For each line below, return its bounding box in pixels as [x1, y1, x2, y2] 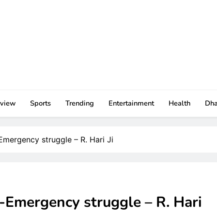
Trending [65, 98, 94, 108]
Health [168, 98, 190, 108]
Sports [30, 98, 51, 108]
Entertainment [108, 98, 154, 108]
